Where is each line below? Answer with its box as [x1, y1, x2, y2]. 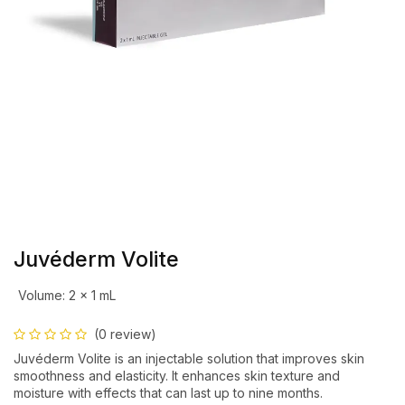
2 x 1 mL [68, 287, 116, 303]
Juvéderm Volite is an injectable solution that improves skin [14, 350, 364, 366]
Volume [17, 287, 62, 303]
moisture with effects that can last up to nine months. [14, 384, 323, 400]
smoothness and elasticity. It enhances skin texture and [14, 367, 340, 383]
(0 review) [94, 325, 156, 342]
